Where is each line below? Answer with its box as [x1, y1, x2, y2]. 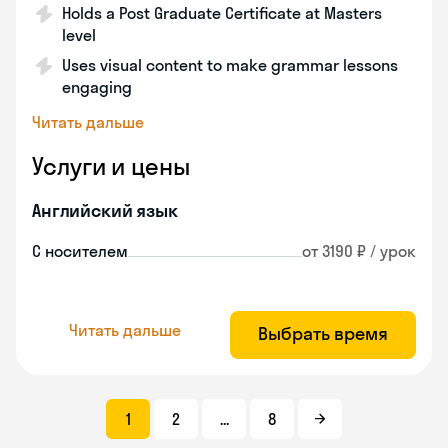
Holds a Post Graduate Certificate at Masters [62, 3, 382, 23]
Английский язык [32, 199, 178, 222]
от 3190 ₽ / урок [302, 241, 416, 261]
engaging [62, 77, 132, 97]
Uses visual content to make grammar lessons [62, 55, 398, 75]
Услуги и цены [32, 151, 190, 181]
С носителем [32, 241, 128, 261]
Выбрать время [258, 322, 388, 345]
